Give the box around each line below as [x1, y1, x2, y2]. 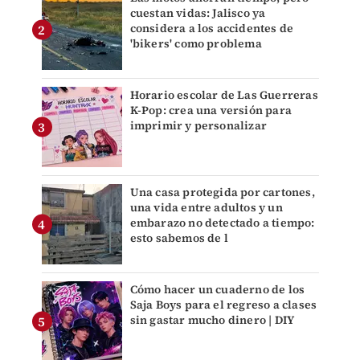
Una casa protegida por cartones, [129, 184, 315, 201]
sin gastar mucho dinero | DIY [129, 312, 295, 329]
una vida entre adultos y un [129, 199, 283, 216]
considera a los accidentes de [129, 20, 294, 37]
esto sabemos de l [129, 230, 228, 247]
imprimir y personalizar [129, 117, 268, 134]
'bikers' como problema [129, 35, 262, 52]
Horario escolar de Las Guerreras [129, 87, 318, 104]
